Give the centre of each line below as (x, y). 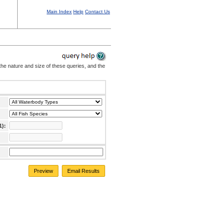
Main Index (59, 12)
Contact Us (97, 12)
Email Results (84, 171)
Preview (44, 171)
